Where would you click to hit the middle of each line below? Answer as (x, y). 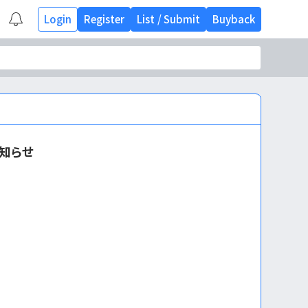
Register (104, 19)
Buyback (233, 19)
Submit (181, 19)
